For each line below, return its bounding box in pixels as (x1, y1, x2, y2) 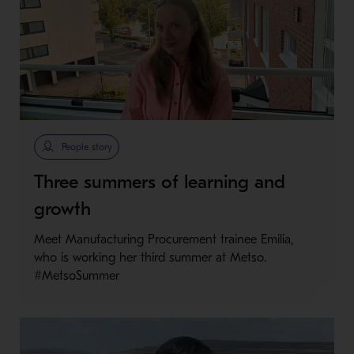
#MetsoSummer (33, 268, 119, 283)
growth (33, 197, 91, 220)
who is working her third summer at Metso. (33, 250, 266, 265)
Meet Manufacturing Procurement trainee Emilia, (33, 232, 294, 247)
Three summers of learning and (33, 170, 285, 193)
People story (61, 141, 112, 153)
